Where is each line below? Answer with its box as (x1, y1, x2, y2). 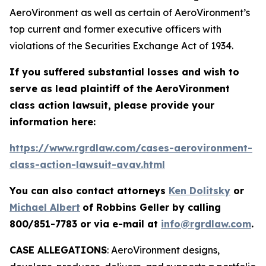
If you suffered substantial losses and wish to (9, 66, 239, 78)
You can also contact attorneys (9, 185, 169, 197)
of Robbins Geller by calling (83, 201, 221, 213)
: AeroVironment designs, (107, 244, 220, 256)
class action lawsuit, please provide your (9, 99, 214, 111)
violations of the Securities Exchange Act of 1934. (9, 40, 233, 52)
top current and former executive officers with (9, 23, 221, 35)
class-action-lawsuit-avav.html (9, 159, 165, 170)
